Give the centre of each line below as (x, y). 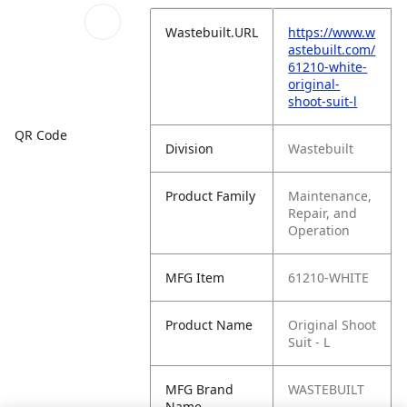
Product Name (209, 325)
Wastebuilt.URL (212, 32)
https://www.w (332, 32)
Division (190, 149)
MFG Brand (200, 389)
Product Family (211, 196)
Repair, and (323, 213)
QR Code (41, 134)
